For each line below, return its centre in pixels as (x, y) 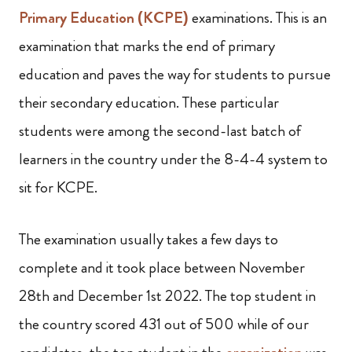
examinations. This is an (259, 18)
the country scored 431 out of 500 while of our (164, 324)
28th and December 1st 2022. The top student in (167, 296)
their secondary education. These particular (149, 103)
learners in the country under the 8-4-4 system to (173, 159)
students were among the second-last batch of (160, 131)
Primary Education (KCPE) (105, 18)
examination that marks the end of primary (147, 46)
